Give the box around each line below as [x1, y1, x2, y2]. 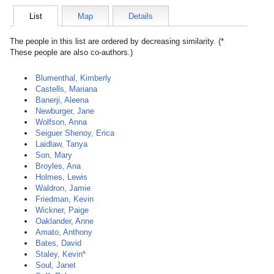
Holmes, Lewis [35, 172, 87, 182]
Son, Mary [35, 150, 72, 160]
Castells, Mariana [35, 84, 97, 94]
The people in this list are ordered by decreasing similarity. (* [10, 37, 224, 46]
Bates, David [35, 239, 81, 248]
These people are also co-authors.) [10, 48, 133, 57]
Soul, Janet [35, 261, 76, 270]
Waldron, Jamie [35, 183, 91, 193]
